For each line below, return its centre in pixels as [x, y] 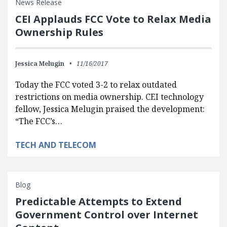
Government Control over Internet [107, 215]
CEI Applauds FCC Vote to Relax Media [113, 19]
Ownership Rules [59, 32]
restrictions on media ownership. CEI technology [109, 97]
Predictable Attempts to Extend [99, 201]
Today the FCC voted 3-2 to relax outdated [96, 85]
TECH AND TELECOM [56, 145]
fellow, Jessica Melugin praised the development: [110, 109]
